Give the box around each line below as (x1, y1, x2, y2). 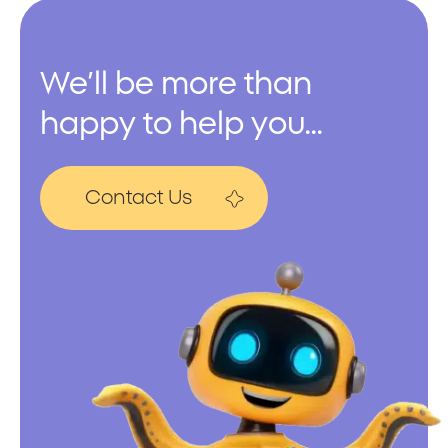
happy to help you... (40, 108, 323, 140)
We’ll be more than (40, 68, 312, 100)
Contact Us (85, 187, 192, 208)
